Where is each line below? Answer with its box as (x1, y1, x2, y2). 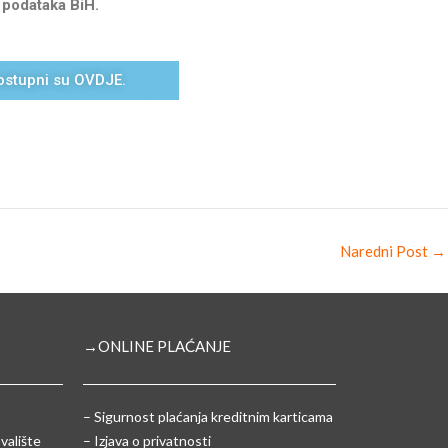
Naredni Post (340, 241, 431, 260)
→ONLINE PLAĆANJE (82, 336, 231, 355)
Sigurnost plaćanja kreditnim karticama (93, 407, 333, 425)
